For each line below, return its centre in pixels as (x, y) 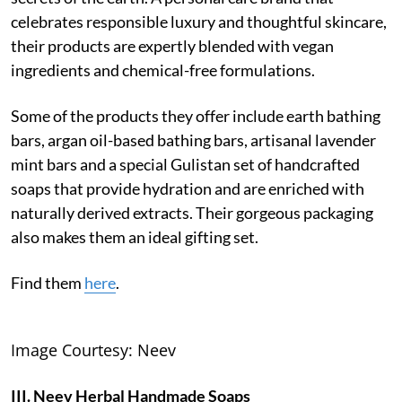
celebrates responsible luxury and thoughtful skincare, (199, 21)
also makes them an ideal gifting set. (135, 236)
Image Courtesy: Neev (93, 350)
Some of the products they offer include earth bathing (196, 115)
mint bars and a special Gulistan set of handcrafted (185, 164)
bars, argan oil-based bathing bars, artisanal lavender (193, 140)
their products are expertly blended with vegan (172, 45)
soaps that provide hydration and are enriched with (188, 188)
